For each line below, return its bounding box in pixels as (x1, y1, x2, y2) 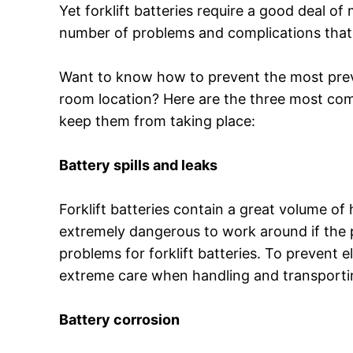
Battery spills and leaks (59, 157, 218, 174)
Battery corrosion (59, 311, 180, 329)
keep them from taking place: (59, 113, 256, 130)
